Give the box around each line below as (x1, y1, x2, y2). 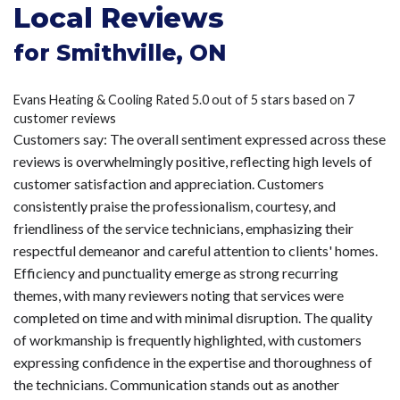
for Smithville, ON (13, 38, 227, 66)
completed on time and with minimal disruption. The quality (13, 308, 372, 326)
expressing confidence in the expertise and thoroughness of (13, 353, 372, 371)
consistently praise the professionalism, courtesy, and (13, 196, 336, 214)
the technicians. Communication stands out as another (13, 375, 339, 393)
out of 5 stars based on (209, 91, 347, 107)
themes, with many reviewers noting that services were (13, 286, 344, 304)
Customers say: (13, 129, 107, 147)
